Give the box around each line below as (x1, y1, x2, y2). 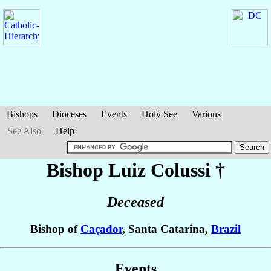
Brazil (211, 223, 241, 236)
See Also (7, 126, 41, 136)
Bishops (7, 109, 38, 119)
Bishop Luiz (46, 159, 151, 181)
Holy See (142, 109, 177, 119)
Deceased (107, 194, 164, 211)
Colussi (150, 159, 211, 181)
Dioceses (52, 109, 87, 119)
